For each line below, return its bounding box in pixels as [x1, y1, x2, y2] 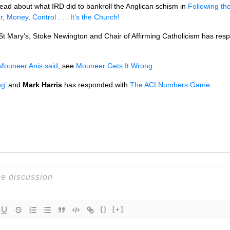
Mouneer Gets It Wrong [76, 62, 152, 70]
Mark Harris [23, 81, 62, 89]
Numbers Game [156, 81, 210, 89]
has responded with [62, 81, 130, 89]
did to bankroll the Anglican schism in [66, 2, 188, 10]
